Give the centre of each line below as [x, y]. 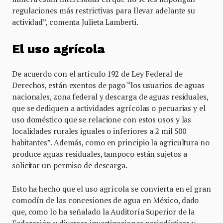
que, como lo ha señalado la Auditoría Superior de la [104, 211]
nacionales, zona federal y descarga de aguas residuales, [110, 96]
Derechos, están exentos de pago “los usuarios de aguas [108, 85]
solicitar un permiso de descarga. [70, 165]
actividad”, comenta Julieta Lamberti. [75, 22]
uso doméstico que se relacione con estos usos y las [102, 119]
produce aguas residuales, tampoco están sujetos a [100, 154]
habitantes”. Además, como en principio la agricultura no [111, 142]
